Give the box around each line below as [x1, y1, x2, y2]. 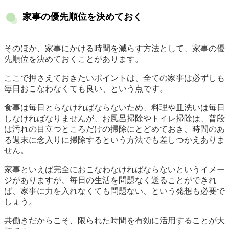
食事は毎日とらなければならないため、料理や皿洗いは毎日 [4, 103, 225, 112]
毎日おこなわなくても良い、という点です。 [4, 84, 168, 94]
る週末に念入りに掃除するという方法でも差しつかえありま [4, 135, 225, 145]
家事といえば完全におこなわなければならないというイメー [4, 165, 225, 174]
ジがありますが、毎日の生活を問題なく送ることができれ [4, 176, 217, 185]
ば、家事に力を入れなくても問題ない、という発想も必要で [4, 187, 225, 196]
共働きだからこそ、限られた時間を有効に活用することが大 [4, 216, 225, 225]
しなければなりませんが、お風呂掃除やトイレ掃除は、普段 [4, 114, 225, 123]
